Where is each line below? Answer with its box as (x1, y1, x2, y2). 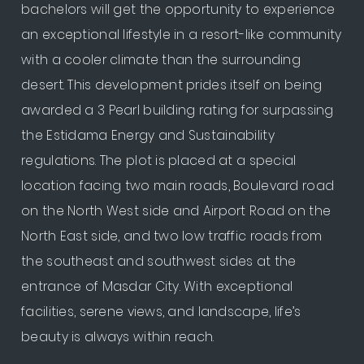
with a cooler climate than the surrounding (21, 50, 301, 68)
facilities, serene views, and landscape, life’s (21, 302, 301, 320)
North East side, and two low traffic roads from (21, 227, 323, 245)
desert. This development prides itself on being (21, 76, 323, 93)
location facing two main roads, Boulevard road (21, 176, 335, 194)
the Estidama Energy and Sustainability (21, 126, 275, 144)
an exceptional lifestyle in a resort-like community (21, 25, 342, 43)
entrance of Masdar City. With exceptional (21, 277, 293, 295)
